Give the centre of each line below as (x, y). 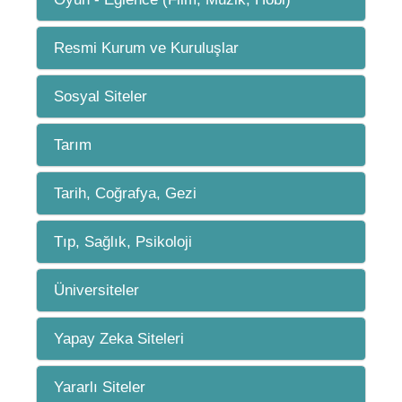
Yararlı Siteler (100, 387)
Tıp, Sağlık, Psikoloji (123, 242)
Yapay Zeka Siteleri (119, 339)
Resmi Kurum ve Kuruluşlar (146, 48)
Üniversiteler (96, 290)
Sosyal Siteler (100, 96)
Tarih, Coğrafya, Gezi (125, 193)
